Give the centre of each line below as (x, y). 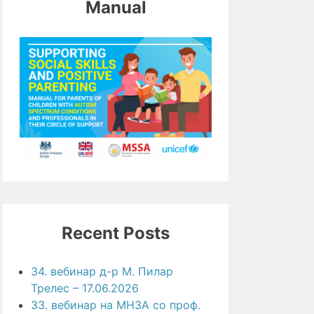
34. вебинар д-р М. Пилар (102, 271)
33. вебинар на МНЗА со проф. (116, 305)
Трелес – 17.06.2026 (85, 288)
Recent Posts (116, 233)
